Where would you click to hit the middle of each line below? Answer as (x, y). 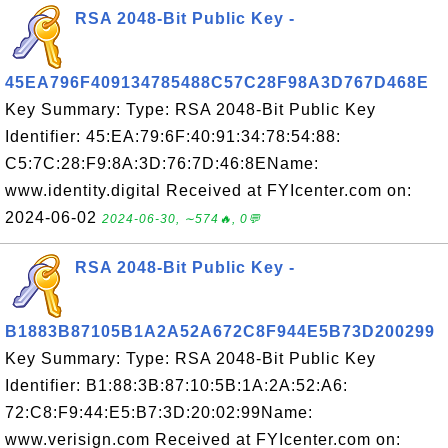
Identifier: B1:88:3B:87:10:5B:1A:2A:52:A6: (176, 385)
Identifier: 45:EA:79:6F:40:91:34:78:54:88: (173, 136)
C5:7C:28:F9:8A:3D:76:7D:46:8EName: (162, 163)
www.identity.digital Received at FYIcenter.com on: (208, 190)
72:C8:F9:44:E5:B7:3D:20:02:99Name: (159, 412)
